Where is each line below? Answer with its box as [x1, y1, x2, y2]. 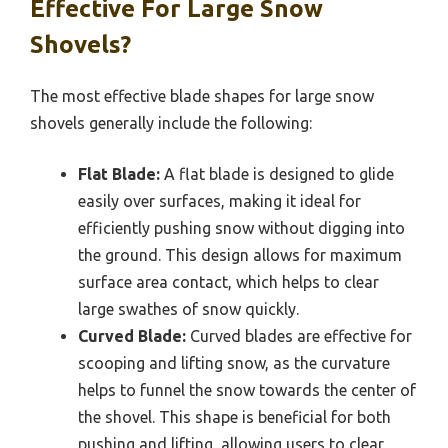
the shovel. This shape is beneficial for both [78, 408, 391, 427]
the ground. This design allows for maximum [78, 246, 402, 265]
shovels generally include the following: [30, 114, 312, 133]
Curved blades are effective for [186, 327, 412, 346]
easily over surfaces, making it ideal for [78, 192, 361, 211]
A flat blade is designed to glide [160, 165, 394, 184]
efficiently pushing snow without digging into [78, 219, 405, 238]
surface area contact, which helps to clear [78, 273, 379, 292]
